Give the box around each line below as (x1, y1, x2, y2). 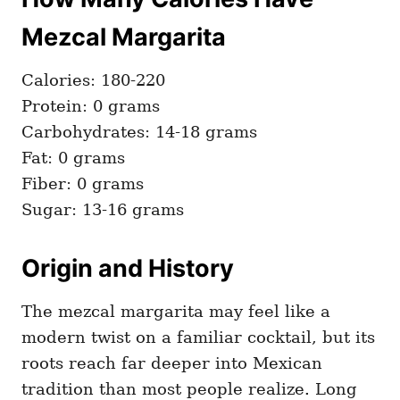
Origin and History (21, 253, 234, 283)
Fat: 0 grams (21, 147, 125, 167)
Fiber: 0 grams (21, 173, 144, 193)
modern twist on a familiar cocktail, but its (21, 327, 375, 346)
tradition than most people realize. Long (21, 379, 357, 398)
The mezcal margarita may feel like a (21, 301, 330, 321)
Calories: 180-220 (21, 70, 165, 89)
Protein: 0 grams (21, 96, 160, 115)
